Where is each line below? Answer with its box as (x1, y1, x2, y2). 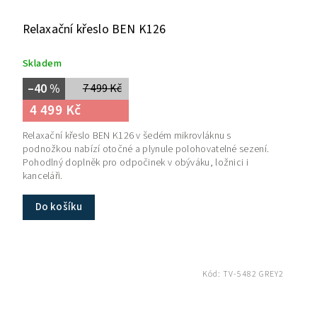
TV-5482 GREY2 (223, 267, 284, 280)
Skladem (22, 55, 62, 71)
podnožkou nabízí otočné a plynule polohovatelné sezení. (22, 142, 270, 156)
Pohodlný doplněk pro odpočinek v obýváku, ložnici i (22, 155, 248, 170)
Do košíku (35, 199, 83, 214)
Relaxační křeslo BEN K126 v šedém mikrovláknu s (22, 128, 231, 143)
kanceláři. (22, 168, 63, 183)
